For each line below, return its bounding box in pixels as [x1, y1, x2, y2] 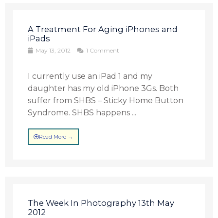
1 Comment [85, 47, 120, 54]
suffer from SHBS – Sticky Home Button [28, 96, 184, 105]
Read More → [39, 133, 73, 140]
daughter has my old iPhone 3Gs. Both [28, 84, 179, 93]
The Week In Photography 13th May [28, 198, 175, 208]
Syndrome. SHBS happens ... [28, 108, 137, 117]
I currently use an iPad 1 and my [28, 72, 153, 81]
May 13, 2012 [34, 47, 73, 54]
